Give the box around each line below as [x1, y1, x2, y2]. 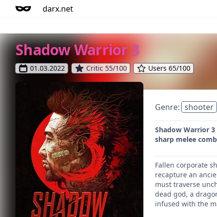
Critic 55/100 [86, 63, 127, 73]
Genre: [155, 102, 182, 112]
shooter [185, 102, 214, 112]
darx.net [43, 3, 73, 14]
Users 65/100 [148, 63, 190, 73]
